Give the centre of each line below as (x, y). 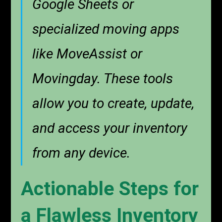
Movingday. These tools (103, 78)
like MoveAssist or (87, 54)
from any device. (82, 153)
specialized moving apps (106, 29)
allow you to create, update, (113, 103)
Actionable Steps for (110, 189)
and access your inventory (110, 128)
